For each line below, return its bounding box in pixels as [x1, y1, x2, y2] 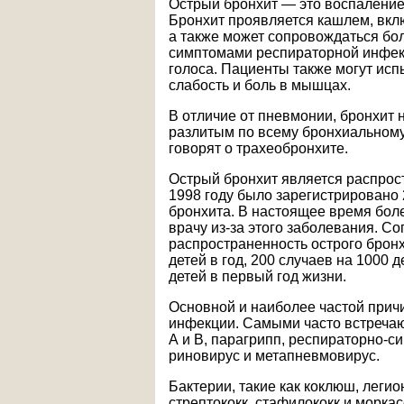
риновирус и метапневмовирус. [169, 348, 380, 363]
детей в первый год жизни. [169, 269, 346, 284]
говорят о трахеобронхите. [169, 141, 348, 156]
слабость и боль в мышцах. [169, 78, 351, 93]
